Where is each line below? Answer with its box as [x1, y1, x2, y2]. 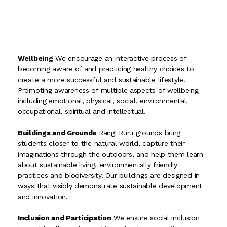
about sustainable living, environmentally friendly [18, 160, 178, 169]
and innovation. [18, 192, 68, 201]
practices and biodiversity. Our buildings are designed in [18, 171, 200, 179]
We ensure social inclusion [111, 213, 200, 222]
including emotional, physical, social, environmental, [18, 96, 188, 105]
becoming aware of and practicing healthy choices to [18, 64, 194, 73]
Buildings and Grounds [18, 128, 97, 137]
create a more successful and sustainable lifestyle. [18, 75, 185, 84]
